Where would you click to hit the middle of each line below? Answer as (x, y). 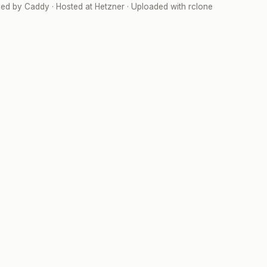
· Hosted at (72, 7)
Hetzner (109, 7)
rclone (200, 7)
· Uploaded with (156, 7)
